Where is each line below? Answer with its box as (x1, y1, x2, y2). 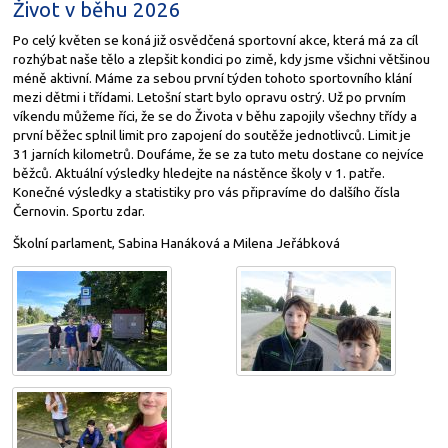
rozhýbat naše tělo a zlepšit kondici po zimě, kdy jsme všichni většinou (12, 50, 430, 67)
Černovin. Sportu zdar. (12, 202, 145, 219)
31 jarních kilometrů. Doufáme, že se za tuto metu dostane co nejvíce (12, 145, 424, 162)
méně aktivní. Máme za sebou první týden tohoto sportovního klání (12, 69, 412, 86)
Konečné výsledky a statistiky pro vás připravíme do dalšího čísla (12, 183, 400, 200)
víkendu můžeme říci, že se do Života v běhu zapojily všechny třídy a (12, 107, 417, 124)
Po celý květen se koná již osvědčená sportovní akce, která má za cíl (12, 31, 418, 48)
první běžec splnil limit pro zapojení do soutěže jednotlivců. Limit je (12, 126, 411, 143)
